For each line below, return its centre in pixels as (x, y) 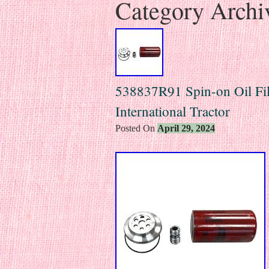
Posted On (136, 128)
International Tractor (173, 111)
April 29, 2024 (186, 128)
